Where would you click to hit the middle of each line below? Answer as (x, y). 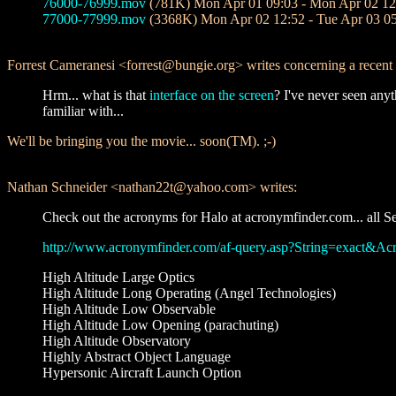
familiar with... (83, 111)
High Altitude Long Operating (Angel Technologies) (189, 293)
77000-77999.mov (94, 19)
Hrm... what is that (96, 95)
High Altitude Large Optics (118, 277)
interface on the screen (212, 95)
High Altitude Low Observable (129, 309)
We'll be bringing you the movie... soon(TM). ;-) (141, 141)
